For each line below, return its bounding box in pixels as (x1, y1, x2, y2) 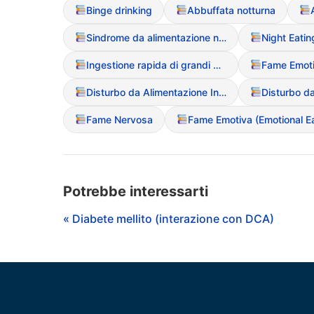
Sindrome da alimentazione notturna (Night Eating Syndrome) (218, 31, 226, 43)
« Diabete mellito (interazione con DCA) (63, 211, 274, 226)
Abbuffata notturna (186, 4, 275, 16)
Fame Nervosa (86, 113, 153, 125)
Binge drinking (86, 4, 152, 16)
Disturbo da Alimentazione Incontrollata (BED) (218, 86, 226, 98)
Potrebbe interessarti (63, 182, 208, 200)
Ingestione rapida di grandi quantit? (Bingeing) (212, 58, 221, 71)
